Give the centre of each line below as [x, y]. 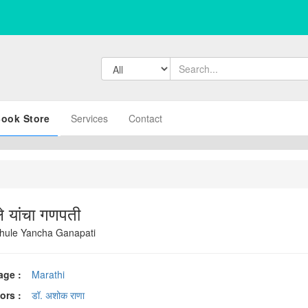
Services [89, 118]
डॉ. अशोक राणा [58, 295]
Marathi [48, 274]
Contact [145, 118]
